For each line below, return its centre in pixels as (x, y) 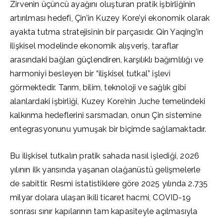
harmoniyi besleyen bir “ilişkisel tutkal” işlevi (90, 74)
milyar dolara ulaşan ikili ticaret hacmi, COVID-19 (100, 197)
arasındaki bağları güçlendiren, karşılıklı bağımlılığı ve (107, 60)
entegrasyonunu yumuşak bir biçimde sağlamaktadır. (108, 129)
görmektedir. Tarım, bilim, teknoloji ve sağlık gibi (98, 87)
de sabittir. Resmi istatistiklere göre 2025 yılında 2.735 (109, 184)
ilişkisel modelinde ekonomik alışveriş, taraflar (94, 46)
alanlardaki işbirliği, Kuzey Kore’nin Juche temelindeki (108, 101)
